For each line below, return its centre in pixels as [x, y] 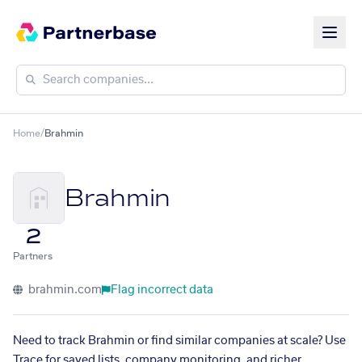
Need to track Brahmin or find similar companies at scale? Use [179, 341]
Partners [33, 256]
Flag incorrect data [162, 290]
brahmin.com [64, 290]
